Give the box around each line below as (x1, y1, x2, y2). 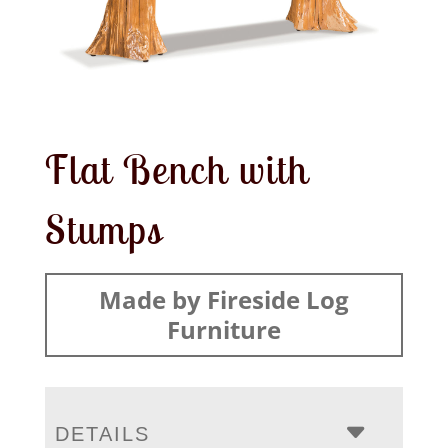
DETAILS (54, 422, 150, 445)
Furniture (166, 312, 281, 346)
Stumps (44, 203, 163, 254)
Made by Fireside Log (98, 282, 349, 316)
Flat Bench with (44, 143, 309, 194)
